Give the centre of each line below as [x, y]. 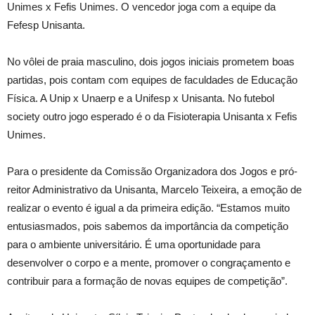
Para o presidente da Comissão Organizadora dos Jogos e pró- [152, 171]
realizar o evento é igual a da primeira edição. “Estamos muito [148, 208]
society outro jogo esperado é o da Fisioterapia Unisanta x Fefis [152, 116]
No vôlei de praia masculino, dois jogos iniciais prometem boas [151, 62]
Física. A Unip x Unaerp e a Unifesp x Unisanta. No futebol [141, 98]
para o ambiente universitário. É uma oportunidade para [134, 244]
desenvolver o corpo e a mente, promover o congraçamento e [149, 263]
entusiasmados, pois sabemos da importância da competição [148, 226]
